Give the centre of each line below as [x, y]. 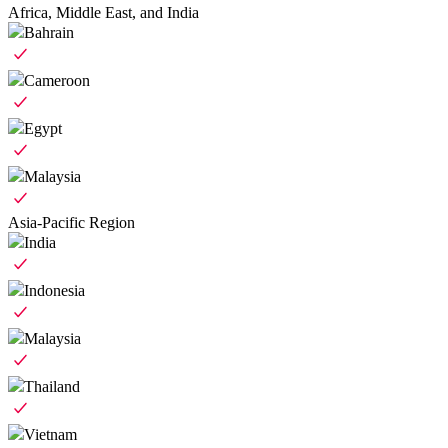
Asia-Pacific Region [71, 223]
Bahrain [49, 33]
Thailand [52, 387]
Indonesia [54, 291]
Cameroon [57, 81]
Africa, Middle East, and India [103, 13]
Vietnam [50, 435]
